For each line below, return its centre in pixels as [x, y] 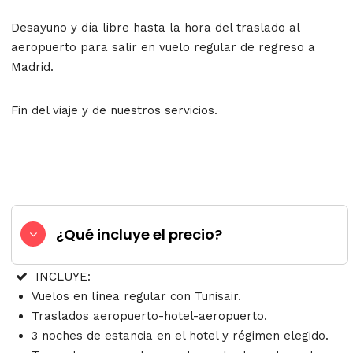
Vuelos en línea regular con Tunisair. [136, 297]
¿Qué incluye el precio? [139, 235]
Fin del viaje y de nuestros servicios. [114, 110]
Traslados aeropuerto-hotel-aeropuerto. [149, 316]
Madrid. [32, 67]
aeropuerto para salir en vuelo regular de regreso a [163, 47]
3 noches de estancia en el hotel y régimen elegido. [182, 336]
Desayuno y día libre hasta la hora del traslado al [155, 27]
